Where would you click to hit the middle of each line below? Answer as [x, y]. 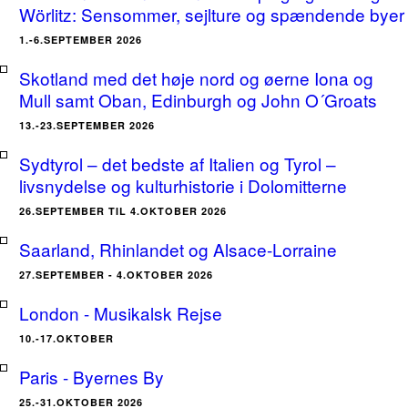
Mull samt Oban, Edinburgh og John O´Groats [198, 100]
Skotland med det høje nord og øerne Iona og [196, 78]
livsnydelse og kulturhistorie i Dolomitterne [183, 185]
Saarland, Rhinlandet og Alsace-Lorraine [178, 249]
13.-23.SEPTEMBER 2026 [87, 125]
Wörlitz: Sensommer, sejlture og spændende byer [212, 14]
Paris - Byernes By [92, 377]
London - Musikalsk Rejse [121, 313]
